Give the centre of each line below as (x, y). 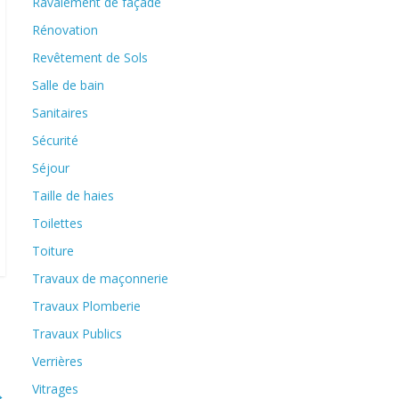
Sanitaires (60, 113)
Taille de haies (73, 195)
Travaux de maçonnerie (100, 278)
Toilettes (57, 223)
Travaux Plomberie (86, 306)
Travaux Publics (77, 334)
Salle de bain (68, 85)
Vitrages (55, 389)
